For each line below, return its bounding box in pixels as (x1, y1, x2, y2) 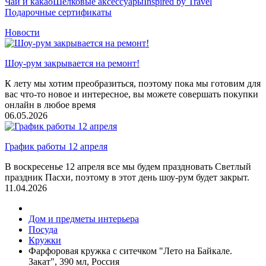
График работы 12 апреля (5, 141, 107, 151)
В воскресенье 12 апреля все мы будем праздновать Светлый (5, 161, 251, 172)
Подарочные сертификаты (5, 7, 112, 17)
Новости (5, 27, 40, 37)
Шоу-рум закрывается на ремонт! (5, 58, 140, 68)
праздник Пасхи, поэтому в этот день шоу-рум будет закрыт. (5, 172, 249, 182)
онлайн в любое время (5, 100, 96, 110)
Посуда (28, 224, 58, 235)
